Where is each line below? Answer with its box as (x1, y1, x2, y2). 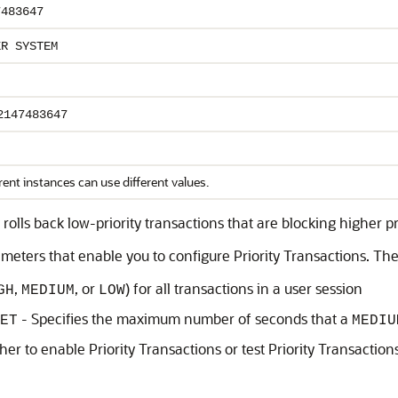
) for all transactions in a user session (125, 279, 362, 298)
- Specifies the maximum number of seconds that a (18, 309, 352, 328)
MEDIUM (21, 283, 75, 298)
